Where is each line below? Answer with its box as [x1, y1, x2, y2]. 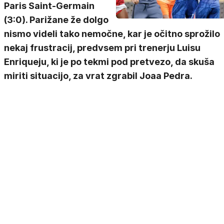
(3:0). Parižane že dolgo [4, 14, 108, 25]
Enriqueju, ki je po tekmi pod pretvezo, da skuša [4, 56, 214, 67]
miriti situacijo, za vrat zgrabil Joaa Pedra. [4, 70, 192, 81]
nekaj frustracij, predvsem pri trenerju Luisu [4, 42, 200, 53]
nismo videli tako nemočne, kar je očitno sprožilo [4, 28, 220, 39]
